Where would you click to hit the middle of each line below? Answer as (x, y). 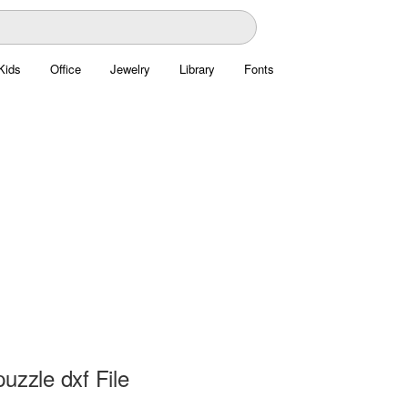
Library (197, 69)
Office (65, 69)
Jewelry (130, 69)
